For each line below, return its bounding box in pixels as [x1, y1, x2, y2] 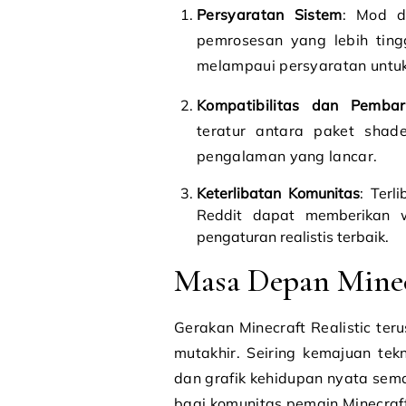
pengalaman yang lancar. [197, 147, 378, 165]
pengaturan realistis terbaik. [197, 227, 389, 246]
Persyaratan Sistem [197, 5, 343, 24]
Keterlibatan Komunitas [197, 184, 360, 202]
